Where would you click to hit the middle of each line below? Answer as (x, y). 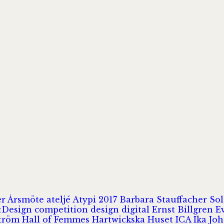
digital (137, 209)
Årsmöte (27, 199)
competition (62, 209)
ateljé (59, 199)
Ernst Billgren (184, 209)
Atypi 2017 (96, 199)
